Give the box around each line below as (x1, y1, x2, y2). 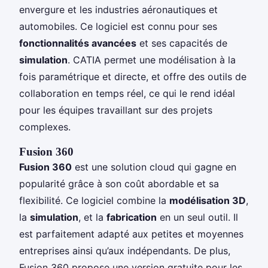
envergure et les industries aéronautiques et (19, 3, 218, 16)
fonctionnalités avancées (19, 36, 136, 49)
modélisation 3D (169, 194, 246, 206)
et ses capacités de (136, 36, 227, 49)
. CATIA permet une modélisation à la (68, 53, 236, 66)
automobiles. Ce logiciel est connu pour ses (19, 20, 217, 32)
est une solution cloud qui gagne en (72, 160, 236, 173)
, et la (78, 211, 106, 223)
